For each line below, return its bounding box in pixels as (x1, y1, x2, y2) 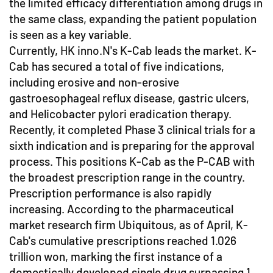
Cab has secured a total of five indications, (9, 59, 224, 74)
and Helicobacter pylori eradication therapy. (9, 107, 232, 121)
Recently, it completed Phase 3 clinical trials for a (9, 122, 255, 137)
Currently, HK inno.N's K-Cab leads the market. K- (9, 43, 257, 58)
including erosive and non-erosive (9, 75, 179, 90)
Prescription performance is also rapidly (9, 186, 211, 200)
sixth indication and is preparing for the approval (9, 138, 254, 153)
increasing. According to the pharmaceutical (9, 202, 233, 216)
